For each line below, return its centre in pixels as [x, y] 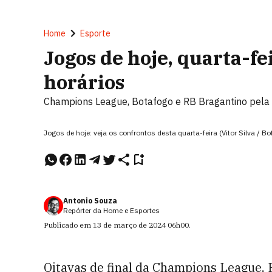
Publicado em [68, 225]
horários [84, 82]
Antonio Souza [90, 201]
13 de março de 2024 [129, 225]
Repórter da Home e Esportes [111, 210]
